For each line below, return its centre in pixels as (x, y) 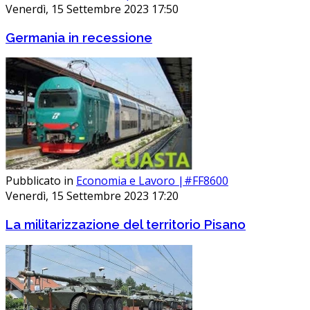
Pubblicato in (39, 181)
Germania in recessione (79, 37)
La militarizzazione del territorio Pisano (126, 225)
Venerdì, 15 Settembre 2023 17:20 (92, 196)
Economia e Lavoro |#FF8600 (152, 181)
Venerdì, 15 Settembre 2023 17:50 (92, 9)
